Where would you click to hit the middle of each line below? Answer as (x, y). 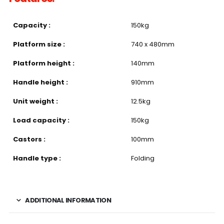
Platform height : (43, 63)
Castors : (29, 139)
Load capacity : (41, 120)
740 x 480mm (152, 44)
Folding (142, 158)
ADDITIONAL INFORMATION (68, 200)
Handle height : (40, 82)
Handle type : (37, 158)
